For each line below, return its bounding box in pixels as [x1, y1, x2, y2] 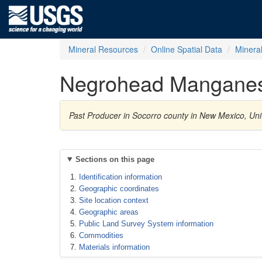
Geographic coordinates [79, 184, 159, 193]
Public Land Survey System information [79, 219, 213, 228]
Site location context [79, 196, 149, 205]
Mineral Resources [68, 43, 138, 55]
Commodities [79, 231, 123, 240]
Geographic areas [79, 208, 139, 216]
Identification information [79, 173, 162, 181]
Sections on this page [75, 155, 154, 164]
